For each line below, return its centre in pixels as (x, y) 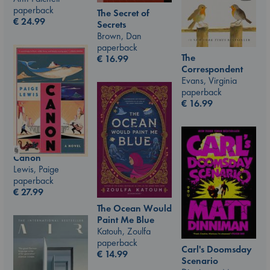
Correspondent (212, 69)
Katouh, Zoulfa (124, 231)
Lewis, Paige (36, 169)
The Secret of (123, 13)
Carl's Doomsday (217, 249)
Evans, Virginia (209, 80)
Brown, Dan (119, 36)
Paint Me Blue (126, 220)
